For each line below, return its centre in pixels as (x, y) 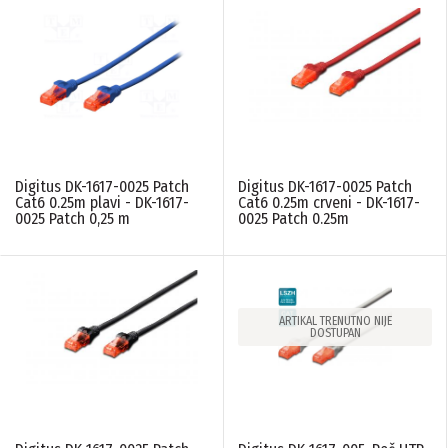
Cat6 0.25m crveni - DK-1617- (329, 203)
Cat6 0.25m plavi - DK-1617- (102, 203)
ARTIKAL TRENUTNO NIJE (335, 321)
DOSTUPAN (335, 333)
